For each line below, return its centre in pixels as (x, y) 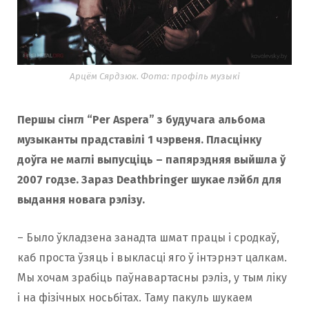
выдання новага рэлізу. (81, 200)
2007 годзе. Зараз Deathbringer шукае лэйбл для (149, 180)
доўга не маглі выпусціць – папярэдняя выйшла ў (151, 160)
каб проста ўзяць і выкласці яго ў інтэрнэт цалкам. (152, 258)
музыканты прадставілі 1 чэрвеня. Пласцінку (139, 140)
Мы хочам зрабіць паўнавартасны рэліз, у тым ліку (152, 278)
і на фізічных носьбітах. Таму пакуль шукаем (135, 298)
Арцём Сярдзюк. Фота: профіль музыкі (154, 77)
